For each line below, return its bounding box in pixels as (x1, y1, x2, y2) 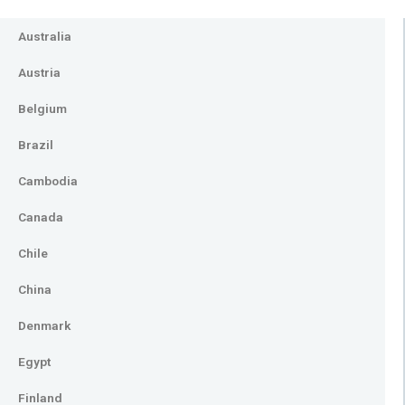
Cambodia (18, 174, 78, 188)
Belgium (18, 101, 67, 116)
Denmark (18, 318, 71, 333)
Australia (18, 29, 71, 43)
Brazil (18, 137, 53, 152)
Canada (18, 210, 63, 224)
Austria (18, 65, 61, 80)
